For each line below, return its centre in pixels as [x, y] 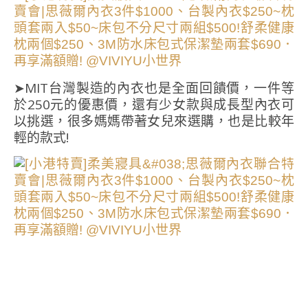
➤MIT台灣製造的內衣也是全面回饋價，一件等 [154, 88]
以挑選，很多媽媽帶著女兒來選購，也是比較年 [154, 121]
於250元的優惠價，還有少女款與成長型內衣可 [154, 105]
